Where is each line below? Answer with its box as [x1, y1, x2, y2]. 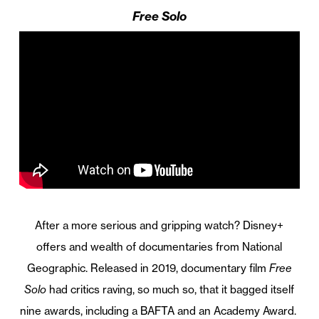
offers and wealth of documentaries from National [36, 240, 283, 254]
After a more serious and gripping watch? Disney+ [35, 219, 284, 233]
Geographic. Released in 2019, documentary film [26, 261, 269, 276]
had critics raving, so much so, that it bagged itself [46, 283, 295, 297]
